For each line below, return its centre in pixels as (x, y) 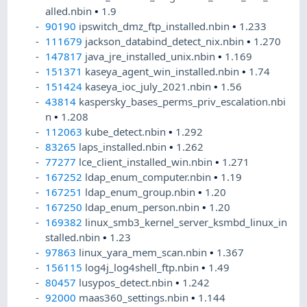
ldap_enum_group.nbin (142, 192)
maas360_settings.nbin (135, 298)
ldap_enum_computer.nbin (150, 177)
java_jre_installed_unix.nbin (152, 57)
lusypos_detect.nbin (127, 283)
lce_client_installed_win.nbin (147, 162)
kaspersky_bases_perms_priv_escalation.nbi (183, 102)
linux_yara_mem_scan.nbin (145, 253)
